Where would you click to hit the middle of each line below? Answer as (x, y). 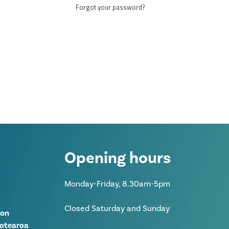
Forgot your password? (111, 7)
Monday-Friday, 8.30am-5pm (117, 184)
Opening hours (117, 158)
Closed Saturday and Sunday (117, 209)
